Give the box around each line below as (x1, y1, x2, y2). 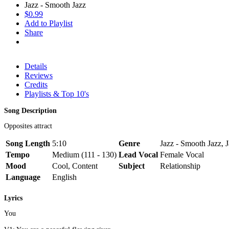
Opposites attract (4, 122, 52, 130)
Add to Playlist (25, 18, 73, 28)
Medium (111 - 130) (52, 150, 117, 159)
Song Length (6, 139, 50, 148)
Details (25, 61, 47, 71)
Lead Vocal (119, 150, 158, 159)
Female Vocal (160, 150, 204, 159)
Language (6, 172, 40, 181)
